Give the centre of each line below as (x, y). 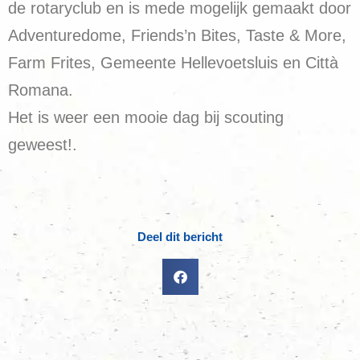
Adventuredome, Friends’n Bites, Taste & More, (177, 35)
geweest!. (43, 144)
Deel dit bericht (180, 236)
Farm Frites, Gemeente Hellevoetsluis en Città (173, 62)
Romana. (41, 90)
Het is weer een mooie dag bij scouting (146, 117)
